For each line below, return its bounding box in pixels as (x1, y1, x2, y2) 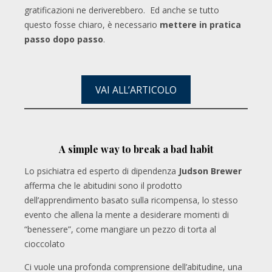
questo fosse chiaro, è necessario (24, 19, 160, 30)
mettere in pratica (160, 19, 241, 30)
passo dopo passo (24, 33, 103, 45)
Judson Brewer (178, 165, 242, 177)
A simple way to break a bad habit (59, 143, 213, 155)
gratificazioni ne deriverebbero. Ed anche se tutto (24, 4, 219, 16)
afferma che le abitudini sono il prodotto (24, 180, 182, 191)
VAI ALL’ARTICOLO (95, 83, 177, 97)
